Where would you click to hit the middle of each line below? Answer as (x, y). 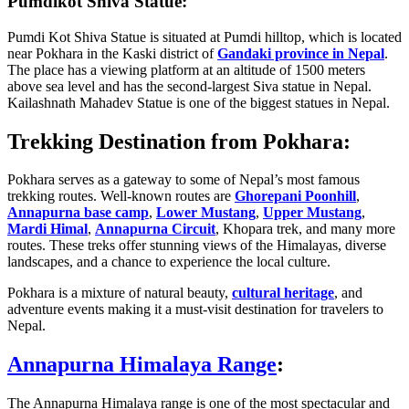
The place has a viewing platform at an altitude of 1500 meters (186, 69)
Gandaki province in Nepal (301, 53)
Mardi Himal (47, 229)
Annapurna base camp (78, 213)
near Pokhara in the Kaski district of (112, 53)
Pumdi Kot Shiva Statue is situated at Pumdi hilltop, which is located (204, 37)
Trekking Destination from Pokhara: (179, 141)
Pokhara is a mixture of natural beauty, (120, 293)
